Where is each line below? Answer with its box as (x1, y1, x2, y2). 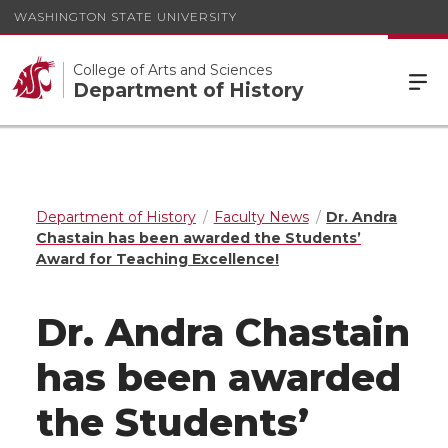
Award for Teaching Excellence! (36, 250, 279, 268)
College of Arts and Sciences (73, 61, 272, 79)
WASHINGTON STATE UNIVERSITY (14, 8, 237, 24)
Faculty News (213, 208, 309, 226)
